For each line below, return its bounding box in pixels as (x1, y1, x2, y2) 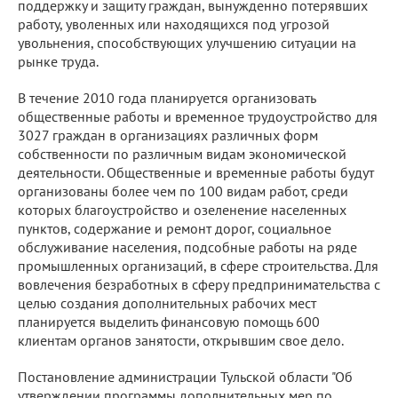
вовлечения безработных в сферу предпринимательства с (18, 275, 380, 293)
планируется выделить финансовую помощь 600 (18, 312, 320, 330)
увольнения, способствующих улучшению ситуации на (18, 33, 356, 52)
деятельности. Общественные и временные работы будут (18, 163, 374, 181)
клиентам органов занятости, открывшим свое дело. (18, 330, 344, 349)
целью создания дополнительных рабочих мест (18, 293, 316, 312)
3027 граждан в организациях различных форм (18, 125, 318, 144)
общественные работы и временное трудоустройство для (18, 107, 378, 125)
